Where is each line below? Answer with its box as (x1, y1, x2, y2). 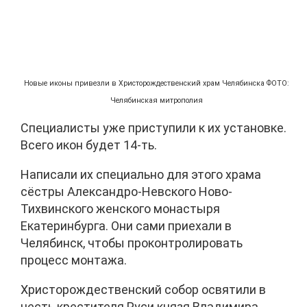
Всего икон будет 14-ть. (21, 137, 157, 152)
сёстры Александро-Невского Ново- (21, 184, 232, 199)
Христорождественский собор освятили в (21, 282, 266, 297)
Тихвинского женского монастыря (21, 201, 220, 216)
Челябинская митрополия (110, 95, 204, 105)
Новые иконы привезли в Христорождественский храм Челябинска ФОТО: (24, 78, 290, 88)
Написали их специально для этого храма (21, 167, 261, 182)
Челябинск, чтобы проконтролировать (21, 235, 243, 250)
